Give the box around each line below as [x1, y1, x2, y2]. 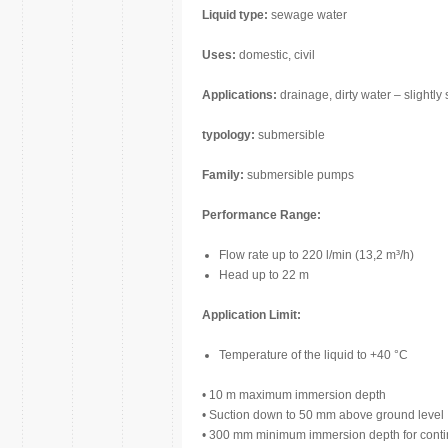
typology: [202, 128, 255, 142]
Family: [202, 168, 247, 182]
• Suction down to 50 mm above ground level [202, 408, 444, 422]
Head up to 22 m [219, 268, 309, 282]
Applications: [202, 88, 277, 102]
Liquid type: [202, 8, 271, 22]
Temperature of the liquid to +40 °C [219, 348, 408, 362]
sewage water [271, 8, 347, 22]
